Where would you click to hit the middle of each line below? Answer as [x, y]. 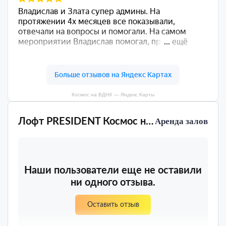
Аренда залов [181, 122]
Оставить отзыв [113, 205]
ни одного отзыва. [113, 183]
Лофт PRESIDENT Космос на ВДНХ [150, 122]
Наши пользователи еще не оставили [113, 171]
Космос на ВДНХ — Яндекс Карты [113, 95]
